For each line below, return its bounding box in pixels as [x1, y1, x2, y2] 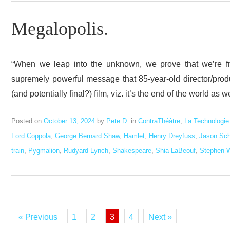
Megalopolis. [11, 18, 108, 40]
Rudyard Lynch [64, 146, 108, 155]
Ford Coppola [11, 131, 51, 140]
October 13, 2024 [44, 117, 95, 125]
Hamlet [124, 131, 145, 140]
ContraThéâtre [138, 117, 180, 125]
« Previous [18, 212, 58, 222]
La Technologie [184, 117, 229, 125]
